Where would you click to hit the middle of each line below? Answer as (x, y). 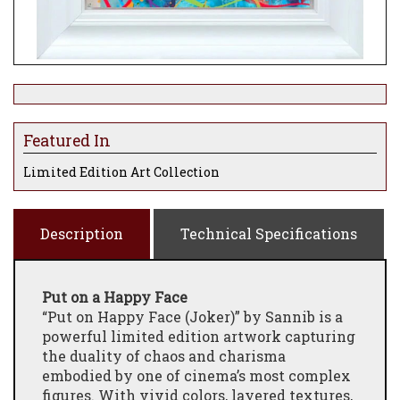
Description (82, 233)
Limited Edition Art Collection (121, 171)
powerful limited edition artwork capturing (199, 336)
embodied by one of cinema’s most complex (196, 375)
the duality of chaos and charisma (164, 355)
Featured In (67, 140)
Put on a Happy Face (117, 296)
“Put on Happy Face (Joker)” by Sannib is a (192, 316)
